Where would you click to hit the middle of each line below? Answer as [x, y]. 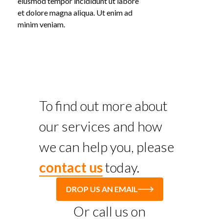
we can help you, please [107, 147]
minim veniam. [41, 24]
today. [121, 167]
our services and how [101, 126]
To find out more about [103, 106]
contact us [71, 167]
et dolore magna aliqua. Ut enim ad [75, 12]
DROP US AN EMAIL [102, 189]
